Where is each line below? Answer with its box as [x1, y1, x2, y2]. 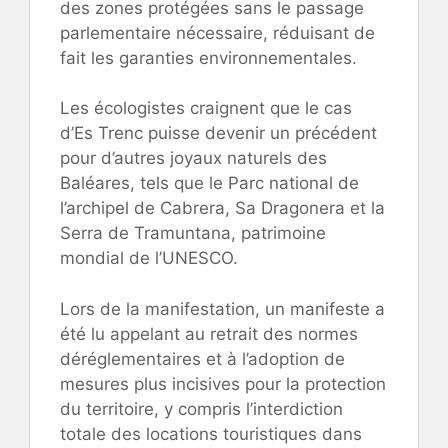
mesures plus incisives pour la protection [60, 373, 386, 394]
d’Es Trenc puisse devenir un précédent [60, 123, 377, 144]
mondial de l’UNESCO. [60, 248, 238, 269]
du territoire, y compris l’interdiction [60, 398, 343, 419]
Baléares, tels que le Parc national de [60, 173, 359, 194]
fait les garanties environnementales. [60, 47, 357, 68]
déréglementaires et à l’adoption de [60, 348, 345, 369]
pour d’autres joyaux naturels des [60, 148, 327, 169]
